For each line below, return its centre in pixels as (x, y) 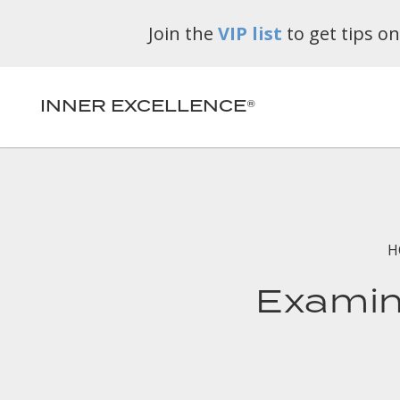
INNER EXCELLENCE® (148, 107)
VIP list (250, 33)
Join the (183, 33)
